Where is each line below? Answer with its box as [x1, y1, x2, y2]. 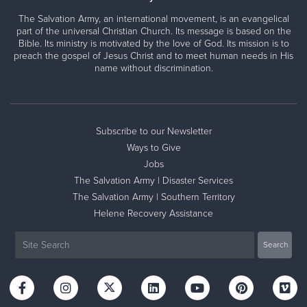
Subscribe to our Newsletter [95, 125, 212, 137]
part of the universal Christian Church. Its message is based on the [16, 25, 291, 37]
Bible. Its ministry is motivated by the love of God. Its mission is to [18, 37, 289, 49]
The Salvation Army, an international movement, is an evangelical [18, 12, 289, 25]
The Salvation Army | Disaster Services [74, 174, 233, 186]
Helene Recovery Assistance [94, 207, 213, 219]
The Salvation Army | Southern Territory [72, 191, 235, 203]
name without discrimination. [94, 62, 213, 74]
